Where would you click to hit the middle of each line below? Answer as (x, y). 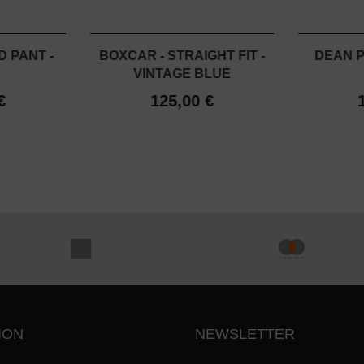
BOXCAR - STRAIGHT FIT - (182, 56)
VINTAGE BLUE (182, 74)
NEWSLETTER (245, 334)
